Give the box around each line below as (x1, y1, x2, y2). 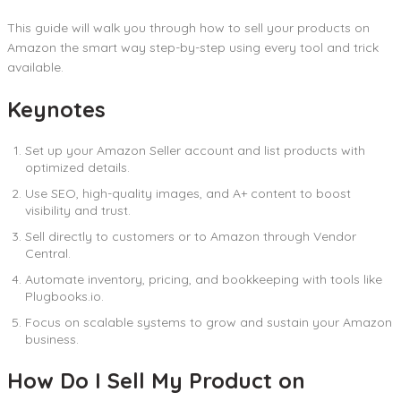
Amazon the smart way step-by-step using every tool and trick (7, 38, 379, 55)
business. (25, 330, 79, 347)
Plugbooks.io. (25, 287, 104, 304)
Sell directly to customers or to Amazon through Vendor (25, 227, 356, 244)
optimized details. (25, 158, 130, 175)
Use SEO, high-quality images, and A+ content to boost (25, 184, 351, 201)
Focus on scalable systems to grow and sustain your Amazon (25, 313, 392, 330)
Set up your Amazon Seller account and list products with (25, 141, 365, 158)
